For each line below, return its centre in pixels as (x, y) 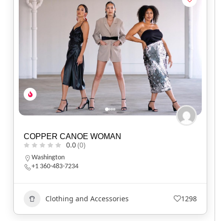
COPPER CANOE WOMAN (73, 136)
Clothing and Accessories (87, 199)
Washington (48, 157)
